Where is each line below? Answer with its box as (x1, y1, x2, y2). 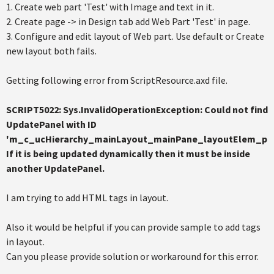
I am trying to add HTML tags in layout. (6, 191, 168, 204)
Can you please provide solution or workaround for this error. (6, 250, 259, 262)
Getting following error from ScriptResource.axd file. (6, 74, 228, 86)
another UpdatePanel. (6, 162, 105, 174)
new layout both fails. (6, 45, 97, 57)
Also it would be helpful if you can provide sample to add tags (6, 221, 261, 233)
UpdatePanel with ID (6, 118, 97, 130)
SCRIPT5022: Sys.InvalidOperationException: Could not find (6, 103, 268, 116)
